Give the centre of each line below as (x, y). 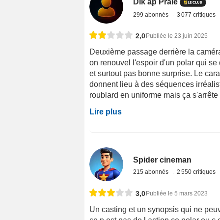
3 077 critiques (197, 14)
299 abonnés (152, 14)
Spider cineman (163, 160)
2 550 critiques (197, 172)
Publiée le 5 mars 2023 (177, 193)
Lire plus (106, 111)
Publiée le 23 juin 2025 (177, 36)
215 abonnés (152, 172)
